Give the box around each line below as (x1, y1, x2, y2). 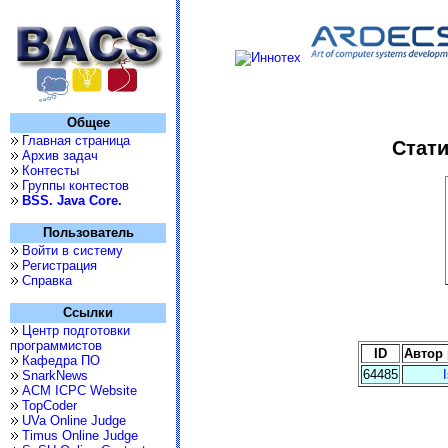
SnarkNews (22, 368, 88, 383)
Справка (22, 273, 72, 288)
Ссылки (63, 305, 113, 320)
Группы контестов (22, 178, 129, 193)
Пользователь (42, 225, 134, 240)
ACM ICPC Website (22, 383, 137, 398)
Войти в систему (22, 243, 123, 258)
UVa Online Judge (22, 413, 126, 428)
